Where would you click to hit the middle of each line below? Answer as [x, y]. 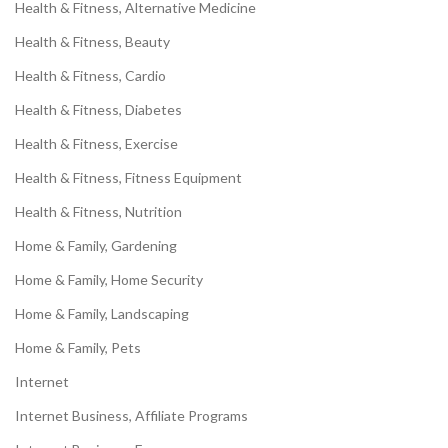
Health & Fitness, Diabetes [98, 110]
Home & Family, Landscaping [102, 314]
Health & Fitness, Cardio [90, 76]
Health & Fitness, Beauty [92, 42]
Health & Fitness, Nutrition [98, 212]
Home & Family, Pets [78, 348]
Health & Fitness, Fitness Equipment [128, 178]
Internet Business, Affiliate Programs [131, 416]
